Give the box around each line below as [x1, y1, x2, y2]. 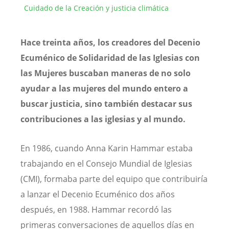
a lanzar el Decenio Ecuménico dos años [20, 189, 175, 200]
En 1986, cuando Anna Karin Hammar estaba [20, 143, 193, 154]
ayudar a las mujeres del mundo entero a [20, 82, 188, 94]
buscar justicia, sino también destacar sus [20, 98, 192, 109]
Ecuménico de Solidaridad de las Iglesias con [20, 52, 200, 63]
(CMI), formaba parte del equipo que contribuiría [20, 173, 208, 185]
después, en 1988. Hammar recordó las [20, 204, 172, 216]
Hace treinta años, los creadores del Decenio [20, 36, 200, 48]
